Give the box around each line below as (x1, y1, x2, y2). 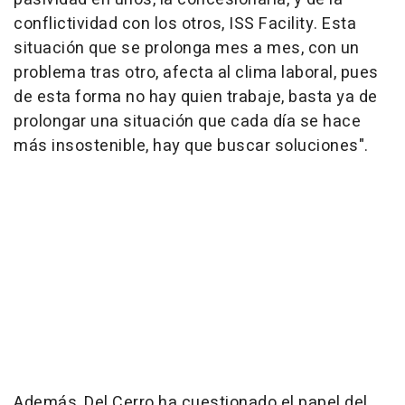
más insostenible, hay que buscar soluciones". (14, 133, 369, 158)
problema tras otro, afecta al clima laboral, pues (14, 60, 379, 85)
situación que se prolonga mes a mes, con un (14, 35, 360, 61)
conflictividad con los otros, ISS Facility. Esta (14, 11, 356, 36)
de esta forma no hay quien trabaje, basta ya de (14, 84, 378, 109)
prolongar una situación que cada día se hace (14, 108, 361, 134)
